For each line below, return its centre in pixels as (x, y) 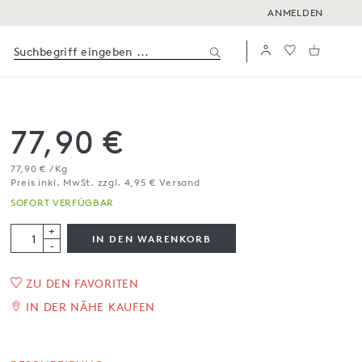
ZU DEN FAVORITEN (82, 283)
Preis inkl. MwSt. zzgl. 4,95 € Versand (105, 182)
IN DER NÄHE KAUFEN (91, 307)
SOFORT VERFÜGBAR (63, 202)
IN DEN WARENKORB (152, 239)
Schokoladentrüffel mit (131, 333)
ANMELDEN (295, 13)
